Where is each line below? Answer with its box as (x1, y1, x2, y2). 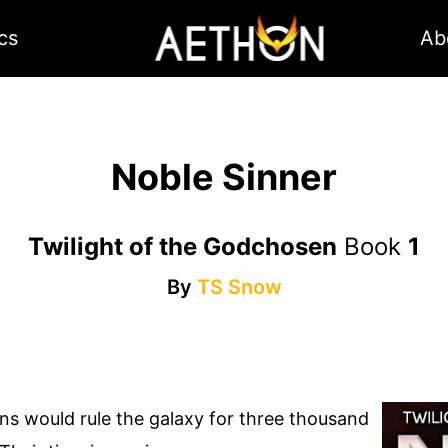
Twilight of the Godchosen (28, 232, 337, 262)
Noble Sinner (111, 155, 337, 200)
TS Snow (196, 275, 282, 300)
